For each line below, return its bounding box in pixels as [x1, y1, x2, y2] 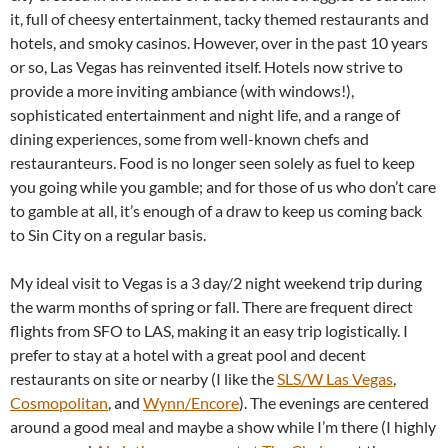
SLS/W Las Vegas [277, 369, 393, 389]
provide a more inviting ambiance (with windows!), [10, 81, 354, 101]
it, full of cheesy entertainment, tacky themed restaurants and [10, 9, 429, 29]
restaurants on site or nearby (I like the [10, 369, 277, 389]
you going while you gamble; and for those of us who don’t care [10, 177, 436, 197]
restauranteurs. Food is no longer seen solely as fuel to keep [10, 153, 415, 173]
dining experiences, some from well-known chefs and [10, 129, 369, 149]
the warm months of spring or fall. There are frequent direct [10, 297, 413, 317]
